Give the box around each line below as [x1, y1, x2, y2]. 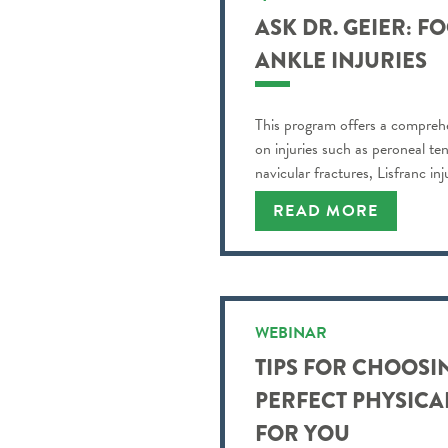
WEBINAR [255, 320, 327, 345]
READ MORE [273, 198, 379, 223]
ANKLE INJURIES [255, 43, 427, 77]
